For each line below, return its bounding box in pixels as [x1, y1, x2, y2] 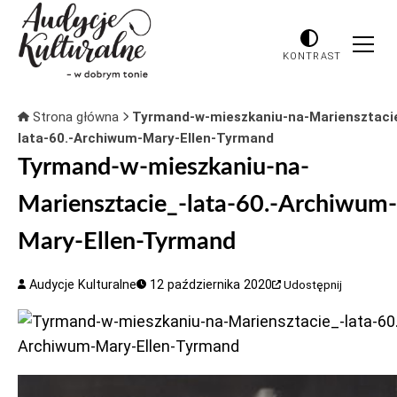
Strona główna [28, 109, 122, 125]
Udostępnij [284, 278, 343, 292]
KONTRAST [283, 50, 341, 62]
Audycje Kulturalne [26, 277, 137, 292]
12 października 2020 [146, 277, 273, 292]
